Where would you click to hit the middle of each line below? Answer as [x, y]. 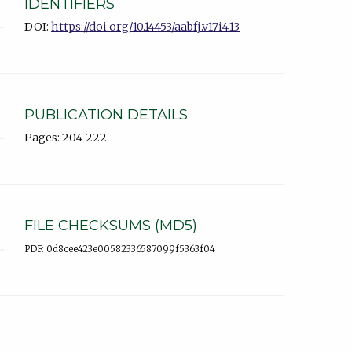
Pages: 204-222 [66, 138]
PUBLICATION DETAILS [106, 114]
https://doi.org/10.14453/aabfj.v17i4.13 [145, 26]
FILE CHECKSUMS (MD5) [111, 226]
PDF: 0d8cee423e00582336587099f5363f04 [120, 249]
